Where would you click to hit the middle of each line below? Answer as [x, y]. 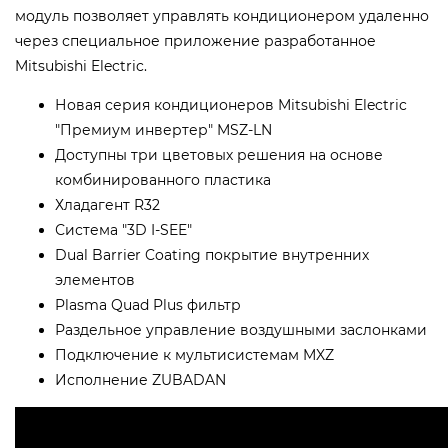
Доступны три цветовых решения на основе [219, 155]
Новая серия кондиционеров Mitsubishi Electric [231, 105]
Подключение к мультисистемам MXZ [194, 355]
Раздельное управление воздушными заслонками [241, 330]
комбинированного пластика [163, 180]
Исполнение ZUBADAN [140, 380]
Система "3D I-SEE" [123, 230]
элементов [95, 280]
